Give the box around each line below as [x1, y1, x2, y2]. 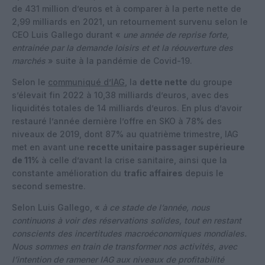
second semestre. [12, 180, 88, 191]
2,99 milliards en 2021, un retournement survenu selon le [12, 16, 248, 27]
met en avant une [12, 141, 87, 152]
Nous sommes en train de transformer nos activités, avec [12, 241, 237, 251]
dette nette [140, 76, 188, 87]
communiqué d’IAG [48, 76, 125, 87]
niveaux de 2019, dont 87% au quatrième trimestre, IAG [12, 128, 238, 139]
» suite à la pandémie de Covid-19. [46, 55, 192, 66]
